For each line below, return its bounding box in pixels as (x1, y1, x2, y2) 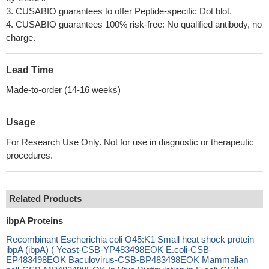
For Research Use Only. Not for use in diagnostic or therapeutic (6, 137, 254, 147)
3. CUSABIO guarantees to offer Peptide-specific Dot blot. (6, 6, 232, 16)
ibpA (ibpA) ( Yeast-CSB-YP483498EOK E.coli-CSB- (6, 244, 212, 255)
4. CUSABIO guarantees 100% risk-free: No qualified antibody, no (6, 19, 262, 29)
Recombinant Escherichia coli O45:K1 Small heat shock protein (6, 234, 254, 244)
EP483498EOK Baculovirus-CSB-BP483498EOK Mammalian (6, 255, 248, 265)
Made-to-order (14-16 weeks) (6, 85, 121, 95)
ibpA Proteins (6, 216, 63, 226)
